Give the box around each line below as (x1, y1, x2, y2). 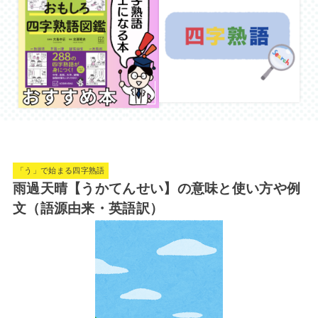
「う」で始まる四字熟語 (16, 166, 105, 175)
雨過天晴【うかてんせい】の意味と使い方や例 (12, 180, 301, 196)
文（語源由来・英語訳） (12, 200, 164, 216)
